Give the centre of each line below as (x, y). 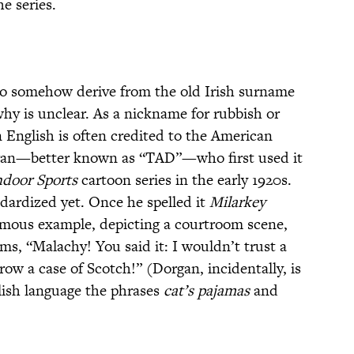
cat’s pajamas (207, 291)
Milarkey (237, 202)
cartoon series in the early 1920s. (185, 180)
